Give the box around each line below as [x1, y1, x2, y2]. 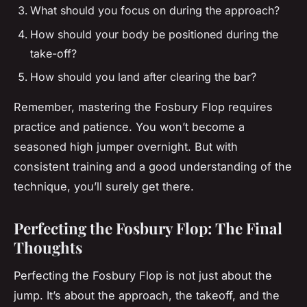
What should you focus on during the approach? [30, 3, 280, 18]
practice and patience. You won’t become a [14, 120, 245, 134]
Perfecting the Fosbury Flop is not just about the [14, 268, 272, 282]
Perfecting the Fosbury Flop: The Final [14, 218, 282, 239]
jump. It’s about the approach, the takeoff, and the [14, 288, 280, 302]
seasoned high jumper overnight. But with [14, 140, 238, 154]
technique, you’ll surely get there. [14, 180, 194, 194]
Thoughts [14, 237, 82, 258]
